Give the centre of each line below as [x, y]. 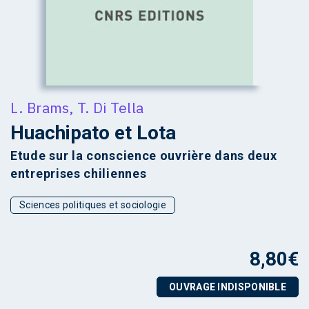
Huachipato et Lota [93, 133]
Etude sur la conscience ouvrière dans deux [144, 156]
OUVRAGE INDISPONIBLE [228, 287]
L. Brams [40, 108]
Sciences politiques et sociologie [93, 205]
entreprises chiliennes [79, 173]
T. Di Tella [111, 108]
